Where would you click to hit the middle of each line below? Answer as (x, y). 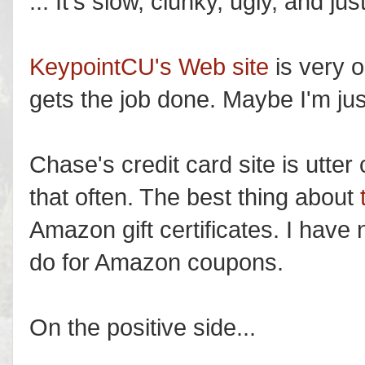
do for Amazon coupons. (156, 262)
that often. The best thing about (195, 197)
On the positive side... (143, 328)
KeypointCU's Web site (149, 67)
